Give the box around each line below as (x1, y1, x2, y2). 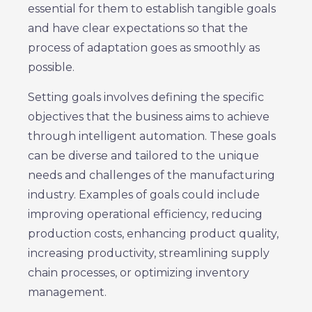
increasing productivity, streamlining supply (28, 247, 270, 260)
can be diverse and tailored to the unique (28, 149, 259, 162)
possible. (28, 61, 75, 74)
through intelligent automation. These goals (28, 130, 276, 143)
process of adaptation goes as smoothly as (28, 41, 260, 54)
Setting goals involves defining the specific (28, 91, 264, 104)
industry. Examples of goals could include (28, 188, 260, 201)
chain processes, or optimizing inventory (28, 266, 249, 279)
